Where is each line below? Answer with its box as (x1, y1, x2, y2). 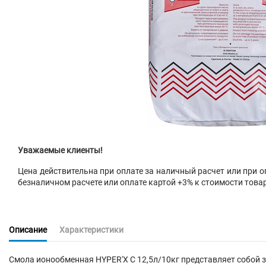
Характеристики (59, 225, 123, 235)
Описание (9, 225, 47, 235)
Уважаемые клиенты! (18, 145, 103, 155)
